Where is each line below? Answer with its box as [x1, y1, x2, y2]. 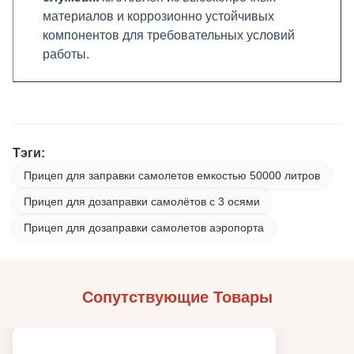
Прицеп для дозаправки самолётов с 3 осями [24, 195, 260, 208]
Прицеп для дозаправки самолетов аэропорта [24, 221, 264, 234]
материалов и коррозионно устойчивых [43, 9, 274, 23]
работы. [43, 47, 89, 61]
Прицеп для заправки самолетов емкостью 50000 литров [24, 169, 320, 182]
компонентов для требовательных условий [43, 28, 295, 42]
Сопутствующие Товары [81, 288, 273, 306]
